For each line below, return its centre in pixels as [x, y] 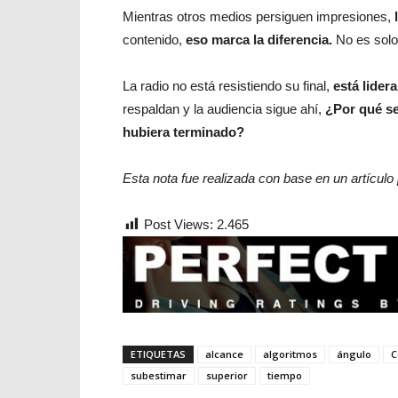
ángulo [354, 354]
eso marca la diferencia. [261, 40]
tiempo [285, 375]
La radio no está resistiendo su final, [228, 86]
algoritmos [290, 354]
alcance [224, 354]
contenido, [154, 40]
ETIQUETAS [158, 354]
